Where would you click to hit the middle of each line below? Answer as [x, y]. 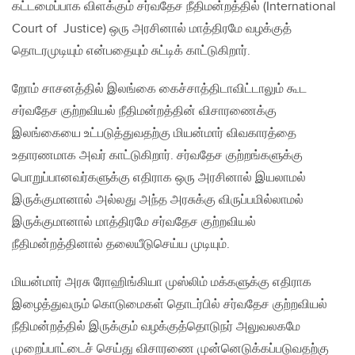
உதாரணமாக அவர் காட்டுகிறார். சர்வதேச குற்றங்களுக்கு [157, 156]
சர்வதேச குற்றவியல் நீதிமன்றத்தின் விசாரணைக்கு [144, 112]
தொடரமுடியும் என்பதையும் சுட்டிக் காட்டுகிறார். [131, 52]
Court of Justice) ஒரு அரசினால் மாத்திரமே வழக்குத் [152, 29]
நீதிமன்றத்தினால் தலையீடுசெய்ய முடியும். [121, 245]
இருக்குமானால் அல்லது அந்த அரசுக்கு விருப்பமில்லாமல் [158, 200]
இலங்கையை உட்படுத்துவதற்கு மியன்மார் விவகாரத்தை [154, 134]
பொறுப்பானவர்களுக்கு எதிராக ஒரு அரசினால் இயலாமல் [159, 178]
